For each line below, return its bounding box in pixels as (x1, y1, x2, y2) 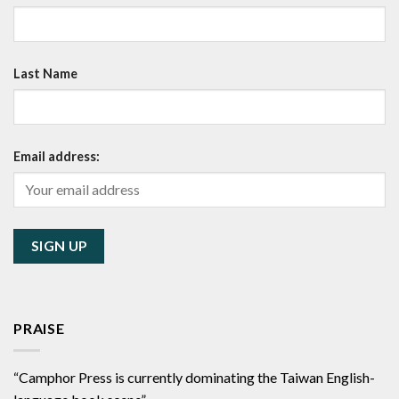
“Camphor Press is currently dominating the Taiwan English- (13, 368, 375, 386)
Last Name (13, 65, 77, 81)
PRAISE (13, 319, 65, 337)
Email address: (13, 148, 100, 164)
